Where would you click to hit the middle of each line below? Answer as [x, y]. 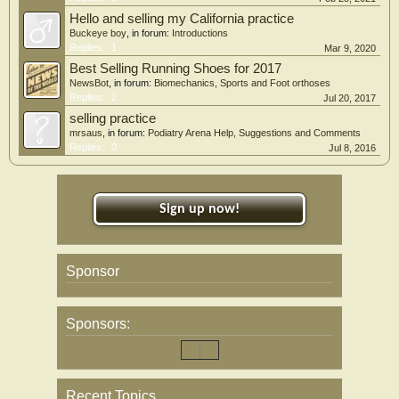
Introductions [200, 33]
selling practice [113, 118]
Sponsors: [98, 324]
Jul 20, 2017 [350, 98]
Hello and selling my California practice [182, 19]
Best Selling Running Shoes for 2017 [175, 69]
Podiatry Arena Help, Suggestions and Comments [254, 133]
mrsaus [86, 133]
